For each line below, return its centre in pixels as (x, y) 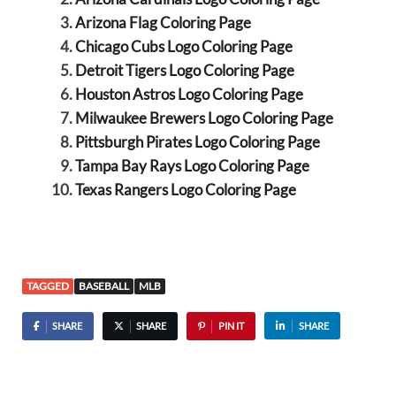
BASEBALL (104, 286)
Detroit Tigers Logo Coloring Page (184, 71)
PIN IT (231, 325)
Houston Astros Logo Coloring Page (189, 95)
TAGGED (48, 286)
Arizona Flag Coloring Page (163, 23)
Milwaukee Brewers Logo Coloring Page (204, 118)
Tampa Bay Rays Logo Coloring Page (192, 166)
